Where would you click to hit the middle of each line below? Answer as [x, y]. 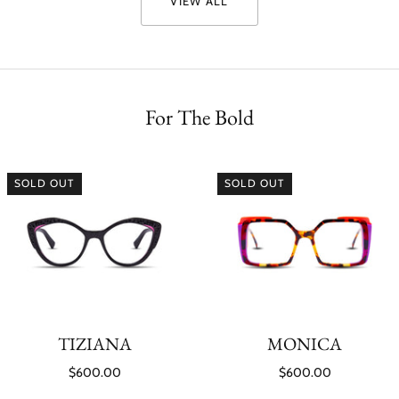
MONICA [305, 344]
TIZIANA [94, 344]
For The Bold [199, 118]
